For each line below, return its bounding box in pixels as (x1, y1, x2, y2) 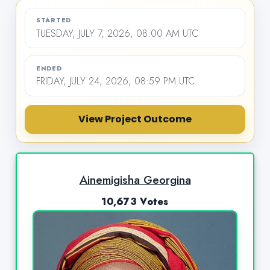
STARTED (36, 16, 72, 25)
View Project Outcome (78, 112, 192, 127)
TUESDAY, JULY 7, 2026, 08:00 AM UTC (36, 26, 198, 40)
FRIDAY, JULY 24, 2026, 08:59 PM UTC (36, 74, 195, 89)
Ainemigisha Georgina (79, 171, 191, 188)
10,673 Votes (101, 194, 169, 209)
